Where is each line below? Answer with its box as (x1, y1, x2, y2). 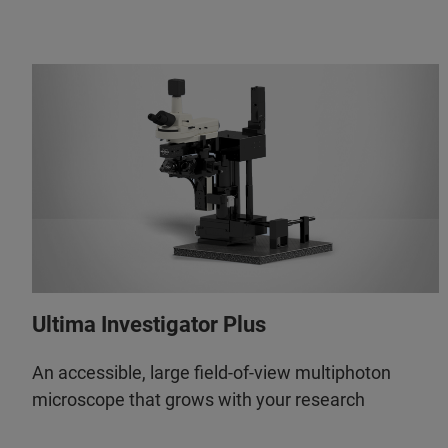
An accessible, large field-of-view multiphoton (32, 361, 391, 383)
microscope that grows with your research (32, 388, 365, 410)
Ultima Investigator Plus (32, 311, 266, 337)
